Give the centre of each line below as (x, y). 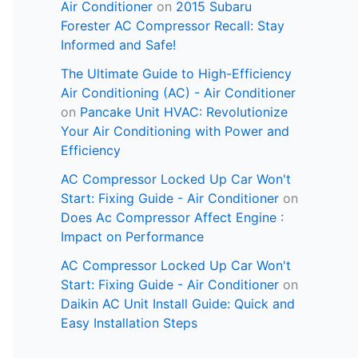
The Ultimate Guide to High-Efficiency (176, 74)
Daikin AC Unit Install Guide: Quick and (178, 304)
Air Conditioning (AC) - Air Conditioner (178, 93)
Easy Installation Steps (129, 323)
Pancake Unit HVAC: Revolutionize (184, 112)
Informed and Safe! (118, 45)
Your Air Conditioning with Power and (175, 131)
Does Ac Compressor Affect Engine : (172, 218)
